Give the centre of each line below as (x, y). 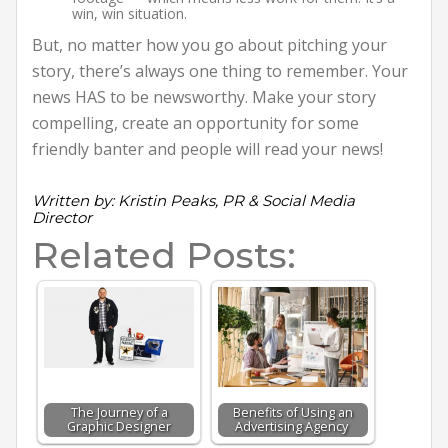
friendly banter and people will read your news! (207, 148)
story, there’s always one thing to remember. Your (220, 70)
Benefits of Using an (293, 412)
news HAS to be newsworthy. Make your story (204, 96)
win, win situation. (129, 13)
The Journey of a (119, 412)
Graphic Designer (119, 426)
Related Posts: (164, 254)
